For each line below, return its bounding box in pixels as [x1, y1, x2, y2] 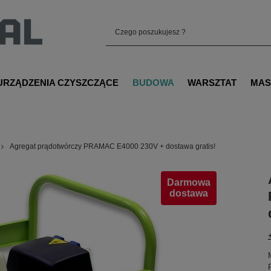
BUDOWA [132, 77, 174, 88]
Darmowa [167, 177, 211, 188]
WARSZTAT [188, 77, 237, 88]
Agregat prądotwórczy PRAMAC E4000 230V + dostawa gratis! [10, 142, 215, 151]
